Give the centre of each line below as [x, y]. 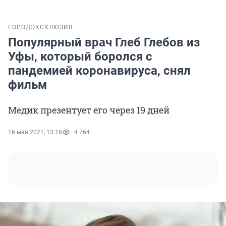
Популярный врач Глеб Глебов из [104, 43]
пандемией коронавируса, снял [99, 71]
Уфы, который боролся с [80, 57]
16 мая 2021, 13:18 [35, 132]
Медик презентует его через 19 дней [89, 110]
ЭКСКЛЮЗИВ [52, 27]
